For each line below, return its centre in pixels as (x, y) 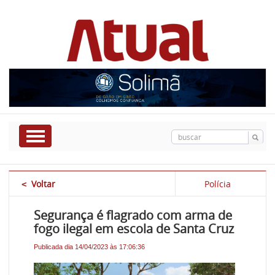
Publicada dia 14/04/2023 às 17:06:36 (90, 247)
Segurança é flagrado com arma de (133, 215)
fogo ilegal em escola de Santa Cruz (134, 229)
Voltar (44, 184)
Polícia (217, 184)
